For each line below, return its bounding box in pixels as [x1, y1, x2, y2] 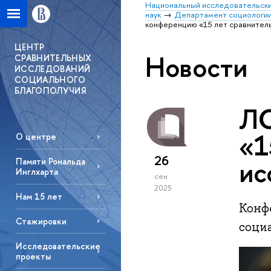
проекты [15, 250, 51, 262]
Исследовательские [15, 240, 100, 252]
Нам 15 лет [15, 191, 62, 203]
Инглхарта [15, 166, 58, 178]
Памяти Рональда [15, 155, 85, 168]
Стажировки [15, 215, 67, 227]
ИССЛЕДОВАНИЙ [15, 63, 91, 74]
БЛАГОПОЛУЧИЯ [15, 85, 87, 96]
